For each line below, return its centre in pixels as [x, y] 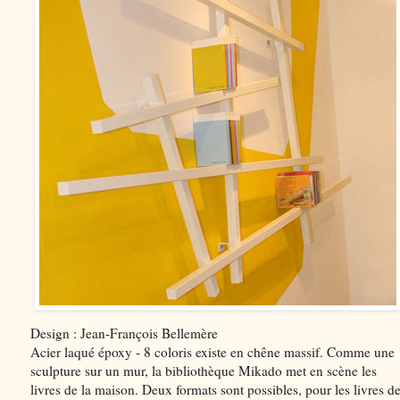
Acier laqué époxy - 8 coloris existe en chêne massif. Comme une [212, 352]
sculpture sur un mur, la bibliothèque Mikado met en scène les [204, 371]
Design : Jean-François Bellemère [124, 333]
